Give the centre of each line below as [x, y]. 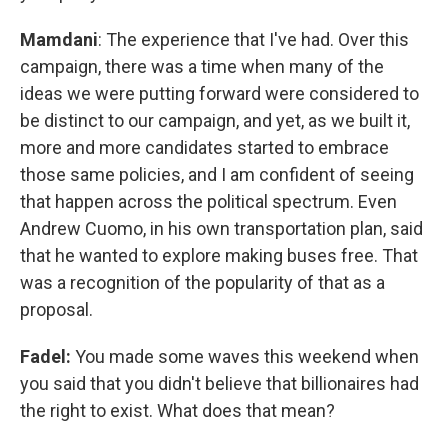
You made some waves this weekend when [245, 356]
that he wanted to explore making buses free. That [219, 255]
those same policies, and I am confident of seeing [217, 174]
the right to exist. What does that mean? [177, 410]
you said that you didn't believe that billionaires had [219, 383]
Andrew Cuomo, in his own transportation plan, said [221, 228]
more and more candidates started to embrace [204, 147]
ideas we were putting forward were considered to [219, 93]
